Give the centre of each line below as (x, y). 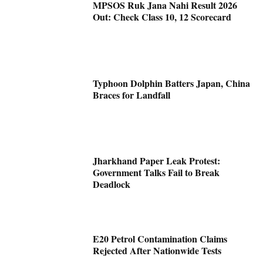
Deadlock (112, 184)
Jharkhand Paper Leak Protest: (157, 161)
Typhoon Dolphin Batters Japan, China (172, 83)
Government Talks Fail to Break (156, 173)
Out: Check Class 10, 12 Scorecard (162, 16)
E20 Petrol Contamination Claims (160, 239)
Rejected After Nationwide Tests (157, 251)
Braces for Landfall (132, 95)
